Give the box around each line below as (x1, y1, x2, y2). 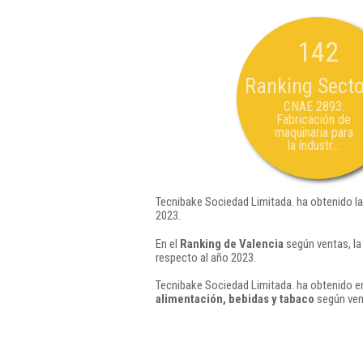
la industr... (288, 138, 340, 153)
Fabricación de (276, 112, 351, 127)
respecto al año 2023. (156, 250, 256, 265)
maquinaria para (274, 125, 353, 140)
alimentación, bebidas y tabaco (156, 292, 314, 306)
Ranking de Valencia (180, 236, 284, 251)
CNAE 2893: (283, 99, 344, 114)
